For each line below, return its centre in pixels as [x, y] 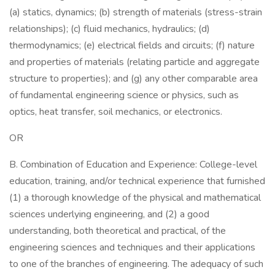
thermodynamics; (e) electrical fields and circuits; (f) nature [132, 45]
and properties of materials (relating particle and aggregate [134, 62]
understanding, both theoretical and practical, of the [118, 231]
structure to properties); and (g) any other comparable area [134, 79]
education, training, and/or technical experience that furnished [137, 181]
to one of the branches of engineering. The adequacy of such [136, 264]
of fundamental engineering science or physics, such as [124, 95]
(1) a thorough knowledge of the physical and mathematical [135, 198]
